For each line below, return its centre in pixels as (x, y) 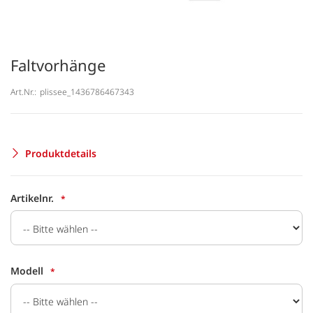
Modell (27, 271)
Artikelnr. (32, 198)
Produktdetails (61, 153)
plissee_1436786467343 (87, 92)
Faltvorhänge (58, 65)
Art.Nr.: (23, 92)
